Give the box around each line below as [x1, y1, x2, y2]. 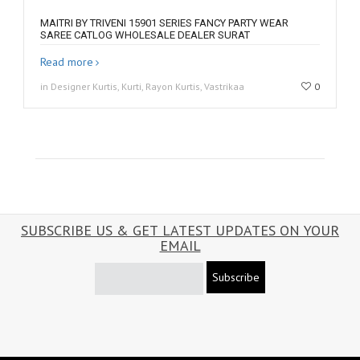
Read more [40, 55, 93, 70]
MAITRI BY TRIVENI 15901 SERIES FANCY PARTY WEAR [40, 17, 288, 30]
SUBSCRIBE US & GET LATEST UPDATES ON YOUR [21, 221, 339, 240]
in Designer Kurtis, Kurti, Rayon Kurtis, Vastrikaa [40, 80, 244, 93]
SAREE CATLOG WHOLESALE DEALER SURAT [40, 29, 250, 42]
